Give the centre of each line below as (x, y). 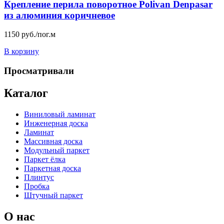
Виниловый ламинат (60, 114)
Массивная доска (53, 141)
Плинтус (39, 177)
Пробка (37, 186)
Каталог (26, 93)
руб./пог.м (38, 34)
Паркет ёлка (45, 159)
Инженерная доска (56, 123)
